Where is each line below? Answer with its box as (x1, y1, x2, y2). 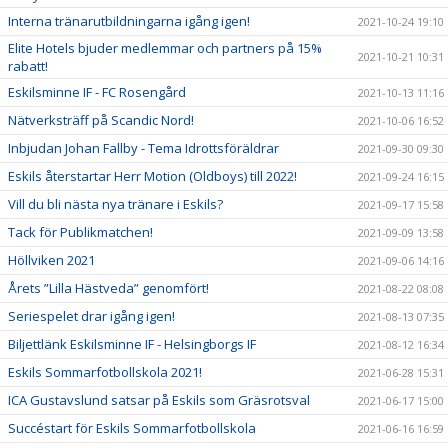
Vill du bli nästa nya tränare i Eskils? (8, 194, 223, 213)
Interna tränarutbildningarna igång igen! (8, 11, 250, 30)
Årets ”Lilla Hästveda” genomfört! (8, 278, 209, 297)
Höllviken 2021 (8, 250, 95, 269)
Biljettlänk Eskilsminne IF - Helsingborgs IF (8, 334, 256, 353)
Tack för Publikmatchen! (8, 222, 153, 241)
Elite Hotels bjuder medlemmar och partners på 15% (8, 38, 322, 57)
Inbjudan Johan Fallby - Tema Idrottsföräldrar (8, 138, 279, 157)
